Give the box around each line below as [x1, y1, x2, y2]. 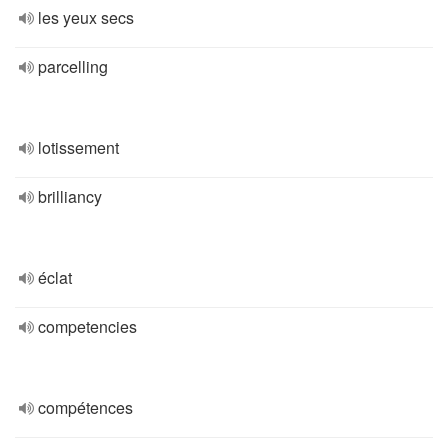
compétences [38, 396, 133, 419]
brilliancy [38, 185, 102, 208]
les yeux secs [38, 6, 134, 29]
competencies [38, 315, 137, 338]
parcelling [38, 55, 108, 78]
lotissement [38, 136, 119, 159]
